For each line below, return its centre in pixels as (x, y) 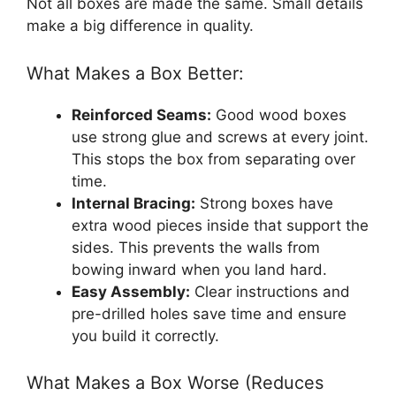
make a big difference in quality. (140, 26)
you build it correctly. (145, 335)
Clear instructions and (270, 291)
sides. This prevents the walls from (196, 247)
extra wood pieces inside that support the (220, 225)
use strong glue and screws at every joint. (220, 137)
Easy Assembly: (131, 291)
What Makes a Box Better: (135, 73)
